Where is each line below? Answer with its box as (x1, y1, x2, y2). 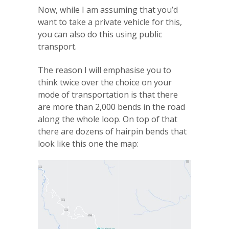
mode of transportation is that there (38, 88, 178, 100)
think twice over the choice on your (38, 76, 172, 88)
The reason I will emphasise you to (38, 64, 171, 76)
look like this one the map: (38, 138, 139, 149)
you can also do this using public (38, 28, 162, 40)
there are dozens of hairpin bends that (38, 125, 187, 137)
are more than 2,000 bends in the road (38, 101, 185, 112)
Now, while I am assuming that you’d (38, 4, 178, 15)
